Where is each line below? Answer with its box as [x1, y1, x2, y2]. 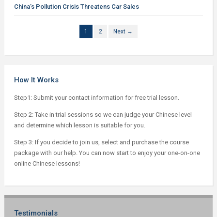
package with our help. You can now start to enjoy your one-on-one [14, 149, 200, 156]
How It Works [14, 76, 59, 84]
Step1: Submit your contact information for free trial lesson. [14, 94, 179, 101]
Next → [113, 28, 133, 35]
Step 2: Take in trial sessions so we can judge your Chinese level [14, 111, 192, 118]
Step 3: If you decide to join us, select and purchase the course [14, 139, 189, 146]
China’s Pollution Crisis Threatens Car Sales [14, 2, 139, 10]
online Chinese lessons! [14, 160, 80, 167]
